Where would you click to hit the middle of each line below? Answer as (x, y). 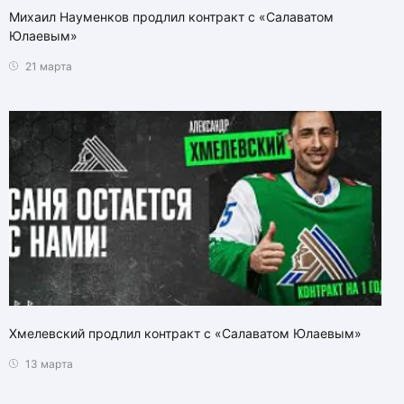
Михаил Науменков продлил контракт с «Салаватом (171, 16)
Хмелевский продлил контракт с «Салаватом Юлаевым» (185, 334)
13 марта (48, 364)
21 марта (47, 66)
